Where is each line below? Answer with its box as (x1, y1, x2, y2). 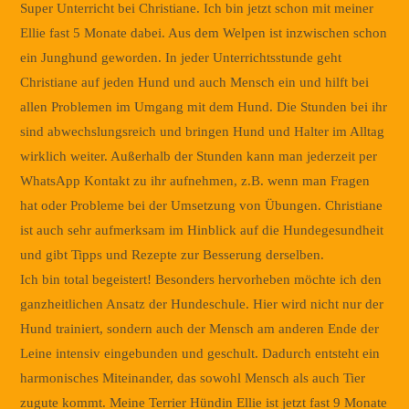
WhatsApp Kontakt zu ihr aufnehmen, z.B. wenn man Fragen (20, 173, 371, 188)
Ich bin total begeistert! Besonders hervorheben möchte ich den (20, 271, 383, 287)
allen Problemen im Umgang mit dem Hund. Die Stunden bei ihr (20, 99, 388, 114)
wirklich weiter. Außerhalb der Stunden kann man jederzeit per (20, 148, 378, 163)
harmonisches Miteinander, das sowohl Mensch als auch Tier (20, 370, 366, 385)
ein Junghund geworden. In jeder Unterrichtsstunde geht (20, 49, 342, 65)
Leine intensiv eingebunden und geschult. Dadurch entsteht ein (20, 345, 381, 361)
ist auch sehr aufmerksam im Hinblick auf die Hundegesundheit (20, 222, 384, 237)
